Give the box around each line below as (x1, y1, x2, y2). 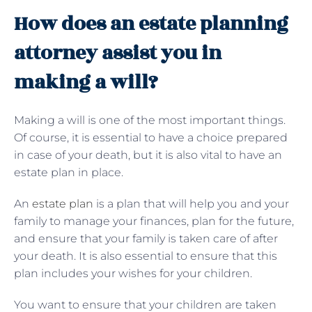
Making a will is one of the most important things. (14, 113, 286, 127)
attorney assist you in (14, 38, 221, 68)
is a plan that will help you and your (93, 196, 289, 210)
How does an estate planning (14, 8, 288, 39)
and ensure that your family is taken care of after (14, 231, 278, 245)
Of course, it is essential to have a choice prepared (14, 130, 288, 144)
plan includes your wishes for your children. (14, 266, 255, 280)
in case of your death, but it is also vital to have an (14, 148, 282, 162)
